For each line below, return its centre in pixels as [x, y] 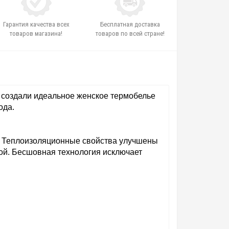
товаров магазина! [36, 33]
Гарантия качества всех [36, 24]
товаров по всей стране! [130, 33]
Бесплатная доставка [130, 24]
